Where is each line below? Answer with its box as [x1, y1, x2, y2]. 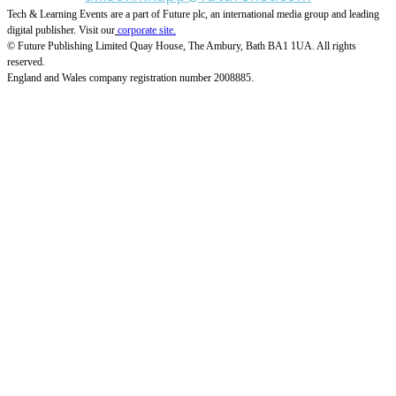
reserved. [7, 55, 45, 68]
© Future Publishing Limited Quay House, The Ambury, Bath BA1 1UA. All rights [7, 39, 356, 52]
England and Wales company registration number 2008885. [7, 71, 254, 84]
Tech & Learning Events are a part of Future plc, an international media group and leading [7, 7, 379, 20]
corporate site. [118, 23, 176, 36]
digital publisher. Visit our [7, 23, 115, 36]
